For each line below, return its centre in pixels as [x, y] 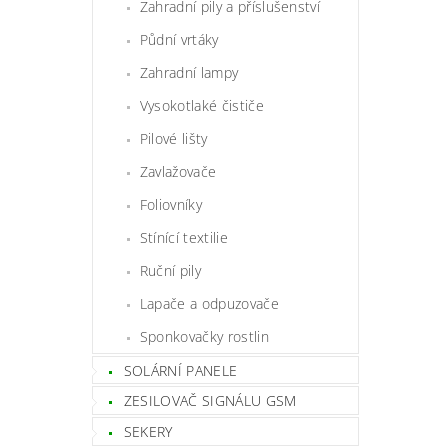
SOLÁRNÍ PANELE [180, 370]
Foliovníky [170, 204]
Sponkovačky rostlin [204, 336]
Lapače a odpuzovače [209, 303]
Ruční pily [170, 270]
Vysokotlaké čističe [201, 105]
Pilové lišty [173, 138]
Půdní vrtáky [179, 39]
